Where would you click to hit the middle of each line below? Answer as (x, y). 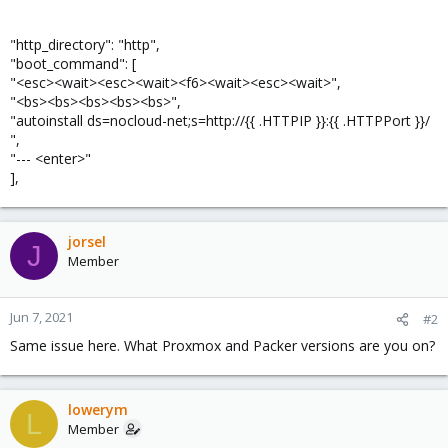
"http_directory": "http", (85, 44)
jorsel (87, 241)
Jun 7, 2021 (41, 317)
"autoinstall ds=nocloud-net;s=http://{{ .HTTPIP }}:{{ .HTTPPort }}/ (220, 120)
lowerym (98, 409)
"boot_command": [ (73, 63)
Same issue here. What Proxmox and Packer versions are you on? (222, 345)
